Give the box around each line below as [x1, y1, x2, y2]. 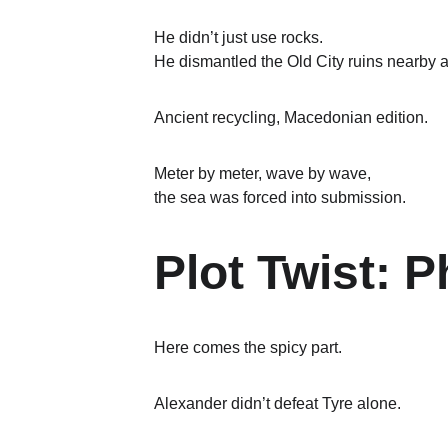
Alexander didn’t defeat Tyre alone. [154, 395, 401, 412]
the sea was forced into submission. [154, 189, 406, 206]
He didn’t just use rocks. [154, 29, 323, 46]
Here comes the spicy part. [154, 339, 342, 356]
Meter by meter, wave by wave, [154, 165, 371, 182]
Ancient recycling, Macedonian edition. [154, 109, 428, 126]
